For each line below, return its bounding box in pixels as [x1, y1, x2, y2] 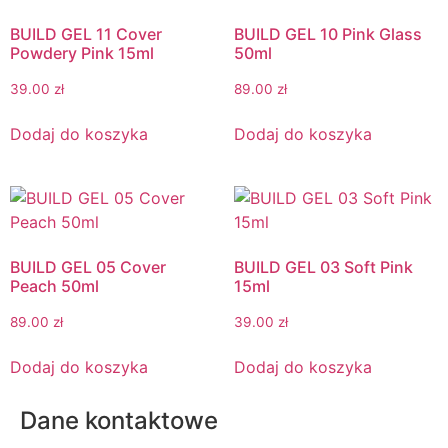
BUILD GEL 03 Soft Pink [234, 257, 413, 278]
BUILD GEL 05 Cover [10, 257, 166, 278]
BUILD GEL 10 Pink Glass [234, 24, 422, 45]
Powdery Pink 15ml [10, 43, 154, 64]
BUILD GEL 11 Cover [10, 24, 162, 45]
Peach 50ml [10, 276, 99, 297]
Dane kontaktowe [20, 406, 218, 436]
